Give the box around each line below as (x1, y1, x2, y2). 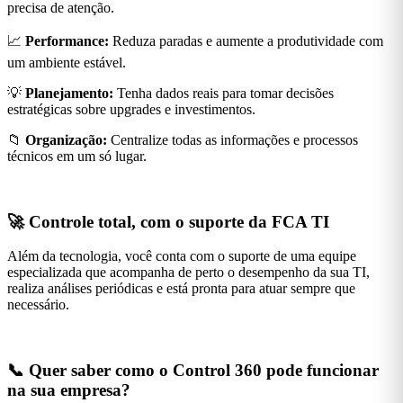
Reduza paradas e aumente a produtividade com (109, 32, 383, 49)
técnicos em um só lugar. (7, 148, 147, 164)
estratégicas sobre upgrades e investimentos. (7, 101, 255, 117)
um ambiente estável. (7, 54, 126, 70)
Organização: (25, 131, 107, 148)
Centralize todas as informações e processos (107, 131, 358, 148)
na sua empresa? (7, 381, 130, 400)
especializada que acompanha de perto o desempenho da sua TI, (7, 264, 370, 281)
